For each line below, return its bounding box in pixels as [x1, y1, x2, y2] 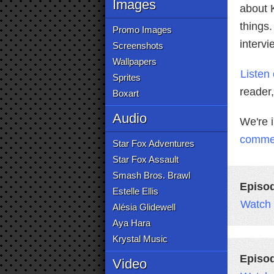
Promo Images [113, 24, 172, 35]
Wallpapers [113, 56, 157, 67]
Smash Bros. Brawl [113, 170, 190, 180]
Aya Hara [113, 218, 150, 228]
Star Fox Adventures [113, 138, 194, 149]
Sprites [113, 72, 141, 83]
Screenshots [113, 40, 163, 51]
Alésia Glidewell [113, 202, 176, 212]
